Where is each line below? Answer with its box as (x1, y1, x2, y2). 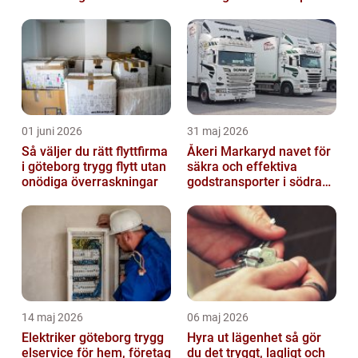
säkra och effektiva (187, 158, 297, 174)
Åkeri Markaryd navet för (187, 143, 279, 159)
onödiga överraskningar (22, 173, 158, 189)
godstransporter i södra (187, 173, 322, 189)
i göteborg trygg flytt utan (22, 158, 83, 174)
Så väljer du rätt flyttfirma (22, 143, 168, 159)
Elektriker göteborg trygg (22, 329, 134, 345)
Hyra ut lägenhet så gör (187, 329, 285, 345)
